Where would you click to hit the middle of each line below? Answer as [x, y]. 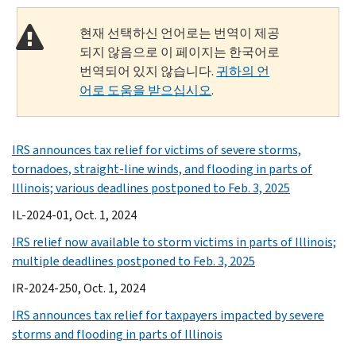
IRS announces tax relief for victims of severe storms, [157, 149]
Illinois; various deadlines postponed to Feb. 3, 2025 [151, 188]
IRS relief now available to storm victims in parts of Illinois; [174, 242]
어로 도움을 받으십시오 [146, 90]
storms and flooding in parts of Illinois [117, 334]
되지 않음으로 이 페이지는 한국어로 [180, 52]
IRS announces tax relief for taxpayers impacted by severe [168, 315]
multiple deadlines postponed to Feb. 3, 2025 [133, 261]
